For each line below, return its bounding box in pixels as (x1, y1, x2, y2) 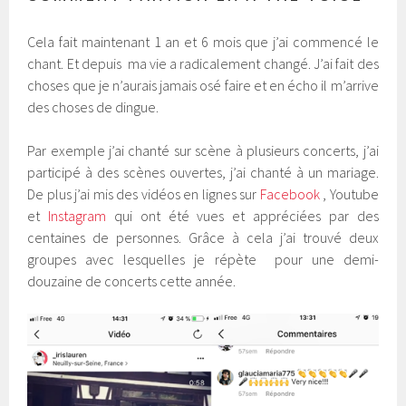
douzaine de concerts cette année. (27, 271, 237, 290)
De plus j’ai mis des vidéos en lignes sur (27, 184, 260, 203)
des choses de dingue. (27, 97, 159, 116)
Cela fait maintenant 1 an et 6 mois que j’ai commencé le (27, 32, 379, 51)
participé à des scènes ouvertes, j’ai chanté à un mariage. (27, 162, 379, 181)
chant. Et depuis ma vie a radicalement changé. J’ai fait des (27, 53, 379, 72)
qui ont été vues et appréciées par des (106, 206, 379, 225)
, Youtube (319, 184, 379, 203)
